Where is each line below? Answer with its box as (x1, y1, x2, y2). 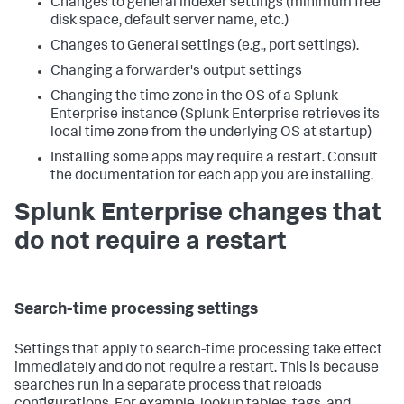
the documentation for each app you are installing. (50, 169, 373, 184)
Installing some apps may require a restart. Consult (50, 151, 378, 166)
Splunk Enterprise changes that (14, 201, 381, 227)
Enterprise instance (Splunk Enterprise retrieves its (50, 107, 380, 123)
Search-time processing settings (14, 301, 258, 318)
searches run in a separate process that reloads (14, 379, 322, 394)
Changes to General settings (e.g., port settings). (50, 39, 359, 54)
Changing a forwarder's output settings (50, 64, 302, 79)
